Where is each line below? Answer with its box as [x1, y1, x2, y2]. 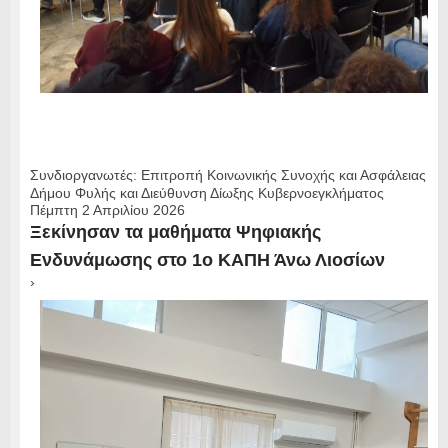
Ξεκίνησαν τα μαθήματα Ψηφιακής [29, 222, 321, 243]
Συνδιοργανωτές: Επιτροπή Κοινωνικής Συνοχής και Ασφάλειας [29, 167, 426, 184]
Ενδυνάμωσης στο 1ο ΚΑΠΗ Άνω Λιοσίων [29, 250, 385, 271]
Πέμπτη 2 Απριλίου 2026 [29, 202, 185, 219]
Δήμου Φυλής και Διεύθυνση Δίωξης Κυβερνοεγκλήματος [29, 185, 384, 202]
